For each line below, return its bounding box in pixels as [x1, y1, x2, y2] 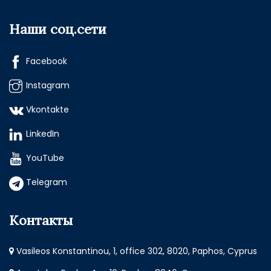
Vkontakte [26, 103, 69, 116]
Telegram [26, 176, 67, 189]
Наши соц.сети [9, 21, 106, 38]
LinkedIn [26, 128, 59, 140]
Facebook [26, 55, 67, 68]
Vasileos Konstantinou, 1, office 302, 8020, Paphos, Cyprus [14, 245, 257, 258]
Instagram [26, 79, 70, 92]
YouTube [26, 152, 64, 165]
